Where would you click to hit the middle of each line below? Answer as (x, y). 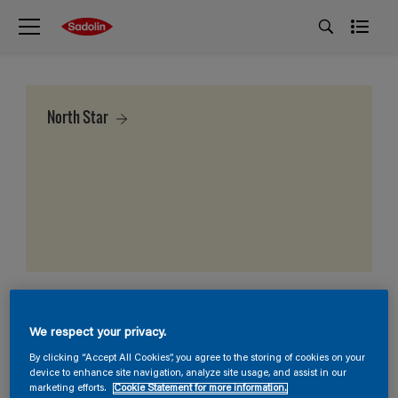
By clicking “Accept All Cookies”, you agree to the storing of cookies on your (198, 359)
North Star (79, 116)
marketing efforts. (70, 389)
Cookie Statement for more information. (201, 389)
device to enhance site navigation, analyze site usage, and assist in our (188, 374)
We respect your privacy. (98, 334)
